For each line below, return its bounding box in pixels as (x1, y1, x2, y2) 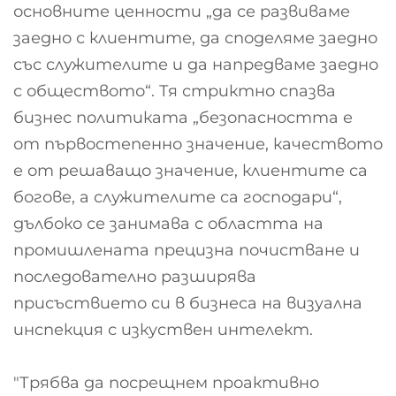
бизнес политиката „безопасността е (13, 108, 353, 128)
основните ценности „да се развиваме (13, 2, 350, 22)
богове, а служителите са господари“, (13, 187, 342, 208)
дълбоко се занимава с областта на (13, 214, 324, 234)
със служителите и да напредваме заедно (13, 55, 378, 75)
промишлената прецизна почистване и (13, 240, 360, 261)
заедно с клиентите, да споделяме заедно (13, 28, 377, 49)
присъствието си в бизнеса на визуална (13, 293, 362, 314)
